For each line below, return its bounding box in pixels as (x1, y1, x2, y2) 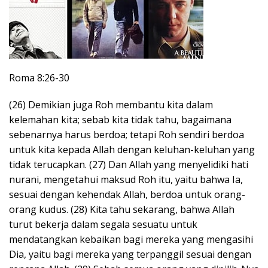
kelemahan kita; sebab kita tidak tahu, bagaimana (9, 112, 232, 126)
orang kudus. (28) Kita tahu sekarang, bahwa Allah (9, 202, 234, 216)
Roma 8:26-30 (9, 71, 69, 84)
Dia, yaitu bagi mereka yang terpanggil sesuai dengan (9, 247, 251, 261)
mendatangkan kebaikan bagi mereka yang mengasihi (9, 232, 253, 246)
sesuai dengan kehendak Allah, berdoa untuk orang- (9, 187, 245, 201)
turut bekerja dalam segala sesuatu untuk (9, 217, 197, 231)
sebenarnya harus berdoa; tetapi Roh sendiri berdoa (9, 127, 244, 141)
